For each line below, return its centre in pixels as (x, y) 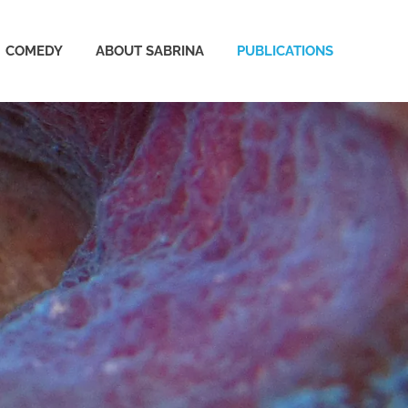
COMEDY (34, 51)
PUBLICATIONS (285, 51)
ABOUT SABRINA (150, 51)
